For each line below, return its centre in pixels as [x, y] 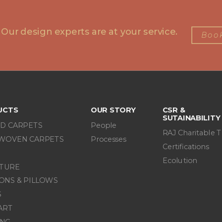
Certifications [186, 147]
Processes [108, 139]
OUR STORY [113, 110]
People [104, 125]
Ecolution [180, 161]
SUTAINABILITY [191, 118]
